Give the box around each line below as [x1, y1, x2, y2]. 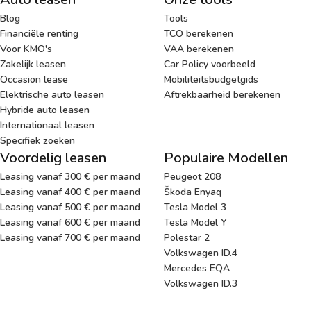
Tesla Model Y [164, 215, 227, 229]
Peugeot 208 [164, 169, 221, 183]
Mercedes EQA [164, 261, 230, 275]
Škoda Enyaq [164, 185, 221, 199]
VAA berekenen [164, 42, 234, 56]
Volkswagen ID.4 [164, 246, 237, 260]
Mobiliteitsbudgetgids [164, 72, 258, 86]
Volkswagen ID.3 [164, 276, 237, 290]
